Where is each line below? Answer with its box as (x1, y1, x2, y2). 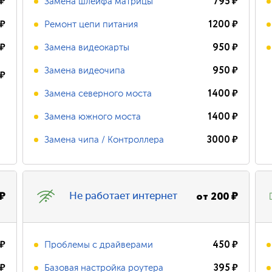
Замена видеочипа (44, 66, 126, 75)
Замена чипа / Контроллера (44, 135, 165, 144)
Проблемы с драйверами (44, 240, 154, 250)
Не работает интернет (69, 191, 178, 202)
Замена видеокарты (44, 42, 130, 52)
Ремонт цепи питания (44, 19, 138, 29)
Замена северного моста (44, 89, 152, 98)
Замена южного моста (44, 112, 141, 121)
